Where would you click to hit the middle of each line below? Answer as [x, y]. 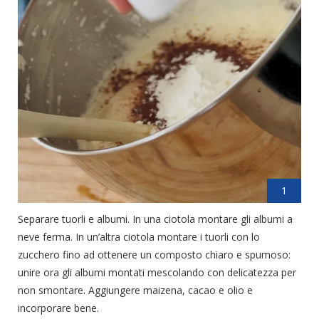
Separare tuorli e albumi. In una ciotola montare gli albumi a [155, 219]
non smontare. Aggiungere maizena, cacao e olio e [135, 290]
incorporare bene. [58, 308]
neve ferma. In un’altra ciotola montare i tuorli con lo [139, 236]
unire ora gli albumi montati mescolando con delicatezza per [157, 272]
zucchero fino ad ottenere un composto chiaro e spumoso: [154, 254]
